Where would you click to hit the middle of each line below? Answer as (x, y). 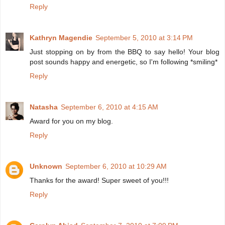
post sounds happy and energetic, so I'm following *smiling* (124, 62)
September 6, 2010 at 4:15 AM (109, 107)
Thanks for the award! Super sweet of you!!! (99, 180)
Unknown (46, 166)
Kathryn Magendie (61, 38)
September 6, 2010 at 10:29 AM (116, 166)
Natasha (44, 107)
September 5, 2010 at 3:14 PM (144, 38)
